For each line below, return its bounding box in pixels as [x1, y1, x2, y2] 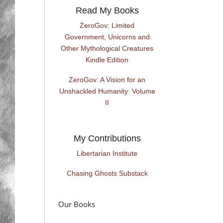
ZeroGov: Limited [80, 21, 135, 30]
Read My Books [75, 5, 139, 16]
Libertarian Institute [77, 149, 138, 158]
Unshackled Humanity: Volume [59, 87, 155, 96]
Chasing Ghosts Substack [66, 169, 148, 178]
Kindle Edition [86, 56, 129, 64]
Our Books [58, 199, 96, 210]
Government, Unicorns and [64, 33, 150, 41]
